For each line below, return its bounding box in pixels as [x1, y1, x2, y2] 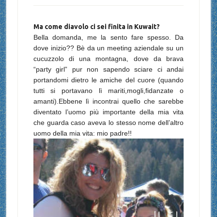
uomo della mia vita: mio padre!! [33, 129, 132, 137]
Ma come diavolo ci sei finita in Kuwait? [33, 23, 160, 31]
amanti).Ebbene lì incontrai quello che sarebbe [33, 97, 184, 105]
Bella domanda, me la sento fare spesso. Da [33, 33, 184, 41]
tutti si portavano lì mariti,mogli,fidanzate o [33, 87, 184, 94]
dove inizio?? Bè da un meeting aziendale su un [33, 44, 184, 52]
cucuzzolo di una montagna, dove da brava [33, 55, 184, 62]
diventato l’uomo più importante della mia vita [33, 108, 184, 116]
